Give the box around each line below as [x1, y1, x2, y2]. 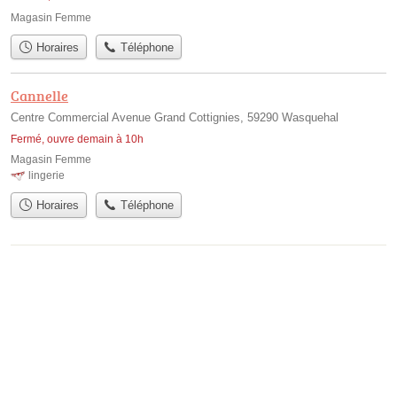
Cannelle [11, 86, 68, 106]
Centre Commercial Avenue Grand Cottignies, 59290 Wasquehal [11, 111, 339, 125]
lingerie [28, 169, 65, 183]
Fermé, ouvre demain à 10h [11, 133, 144, 146]
